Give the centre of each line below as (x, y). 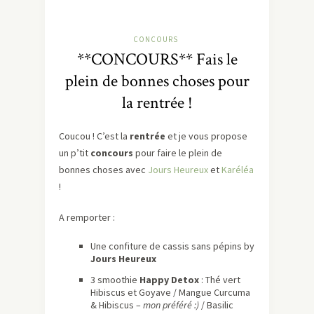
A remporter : (87, 218)
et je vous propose (206, 136)
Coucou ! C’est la (94, 136)
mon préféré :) (171, 305)
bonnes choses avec (103, 170)
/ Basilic (216, 305)
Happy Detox (169, 280)
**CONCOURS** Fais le (157, 60)
